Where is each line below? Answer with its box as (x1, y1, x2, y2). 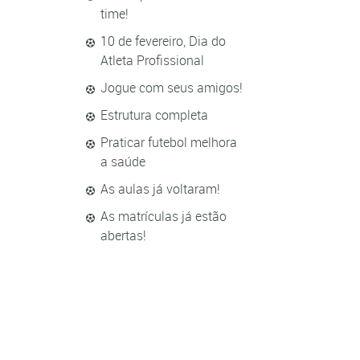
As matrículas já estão (100, 207, 227, 225)
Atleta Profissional (100, 51, 204, 69)
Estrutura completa (100, 106, 208, 124)
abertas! (100, 227, 146, 244)
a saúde (100, 153, 145, 170)
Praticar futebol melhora (100, 133, 237, 151)
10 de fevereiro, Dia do (100, 32, 226, 50)
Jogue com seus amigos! (100, 79, 243, 96)
